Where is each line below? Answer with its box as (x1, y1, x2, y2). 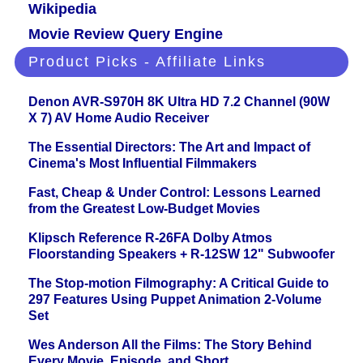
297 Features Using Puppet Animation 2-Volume (28, 293, 322, 307)
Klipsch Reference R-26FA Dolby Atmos (28, 231, 272, 246)
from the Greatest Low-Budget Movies (28, 202, 260, 216)
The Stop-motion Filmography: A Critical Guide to (28, 276, 329, 291)
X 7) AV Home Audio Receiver (28, 111, 209, 126)
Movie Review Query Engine (28, 26, 223, 43)
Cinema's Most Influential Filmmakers (28, 156, 257, 171)
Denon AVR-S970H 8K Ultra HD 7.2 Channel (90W (28, 95, 330, 109)
